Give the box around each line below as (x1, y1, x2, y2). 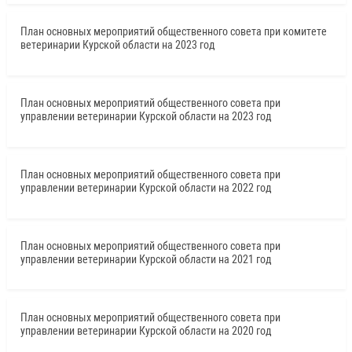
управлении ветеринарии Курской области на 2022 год (20, 181, 272, 194)
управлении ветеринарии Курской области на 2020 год (20, 324, 272, 337)
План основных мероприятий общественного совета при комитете (20, 24, 327, 38)
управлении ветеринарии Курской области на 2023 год (20, 109, 272, 123)
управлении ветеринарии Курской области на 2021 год (20, 252, 272, 266)
